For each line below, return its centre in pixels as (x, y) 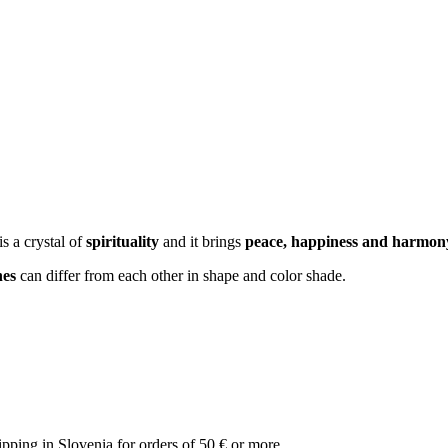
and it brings (200, 242)
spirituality (122, 242)
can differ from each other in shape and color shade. (181, 276)
